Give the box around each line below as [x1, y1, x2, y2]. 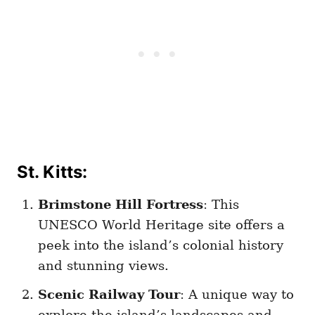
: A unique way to [180, 287, 294, 302]
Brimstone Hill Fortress [38, 197, 203, 212]
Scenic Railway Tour [38, 287, 180, 302]
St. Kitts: [17, 162, 87, 183]
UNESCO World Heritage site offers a [38, 217, 285, 233]
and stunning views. [38, 258, 169, 274]
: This [203, 197, 239, 212]
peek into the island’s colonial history [38, 238, 283, 253]
